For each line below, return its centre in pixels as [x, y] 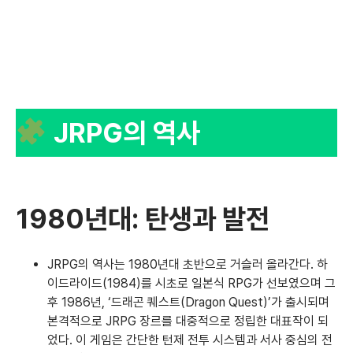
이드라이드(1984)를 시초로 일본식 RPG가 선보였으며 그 [191, 283]
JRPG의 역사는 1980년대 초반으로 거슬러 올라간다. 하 [188, 264]
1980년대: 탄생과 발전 [143, 218]
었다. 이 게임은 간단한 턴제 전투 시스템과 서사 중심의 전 [190, 340]
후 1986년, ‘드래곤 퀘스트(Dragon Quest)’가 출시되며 [188, 302]
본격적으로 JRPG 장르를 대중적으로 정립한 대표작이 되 [188, 321]
